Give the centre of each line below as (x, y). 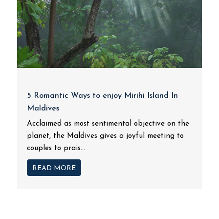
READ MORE (54, 168)
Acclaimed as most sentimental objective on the (108, 124)
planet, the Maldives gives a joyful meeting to (105, 136)
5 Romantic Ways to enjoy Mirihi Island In (102, 96)
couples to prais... (56, 148)
